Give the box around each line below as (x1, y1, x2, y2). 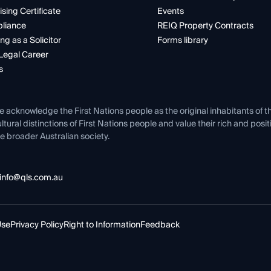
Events (157, 4, 184, 19)
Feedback (140, 217, 180, 232)
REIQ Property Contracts (157, 18, 253, 33)
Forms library (157, 33, 208, 48)
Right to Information (64, 217, 140, 232)
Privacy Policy (10, 217, 64, 232)
